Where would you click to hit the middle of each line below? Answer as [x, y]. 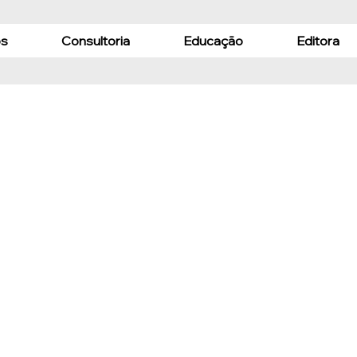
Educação [214, 41]
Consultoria [96, 41]
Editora [318, 41]
